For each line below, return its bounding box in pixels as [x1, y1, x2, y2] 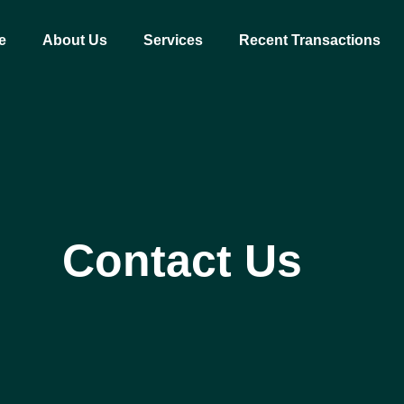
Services [143, 32, 203, 48]
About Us [42, 32, 107, 48]
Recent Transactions [239, 32, 381, 48]
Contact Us [62, 235, 302, 287]
